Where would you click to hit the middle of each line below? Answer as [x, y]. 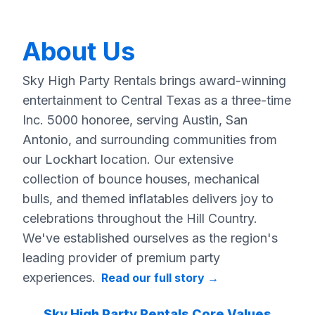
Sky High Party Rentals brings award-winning [154, 80]
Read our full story [153, 277]
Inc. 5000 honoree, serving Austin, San [135, 120]
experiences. [59, 277]
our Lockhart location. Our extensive [128, 159]
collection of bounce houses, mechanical [141, 179]
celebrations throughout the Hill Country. [140, 218]
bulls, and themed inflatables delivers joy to [148, 198]
